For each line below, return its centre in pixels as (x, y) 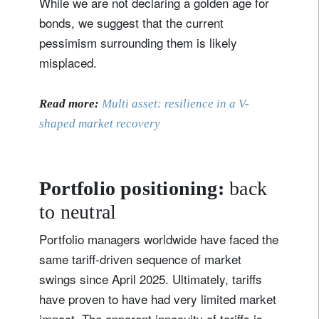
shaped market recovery (100, 123)
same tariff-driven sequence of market (140, 258)
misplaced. (68, 62)
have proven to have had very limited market (158, 298)
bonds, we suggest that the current (131, 22)
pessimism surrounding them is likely (138, 42)
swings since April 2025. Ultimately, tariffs (151, 278)
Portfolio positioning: (135, 188)
